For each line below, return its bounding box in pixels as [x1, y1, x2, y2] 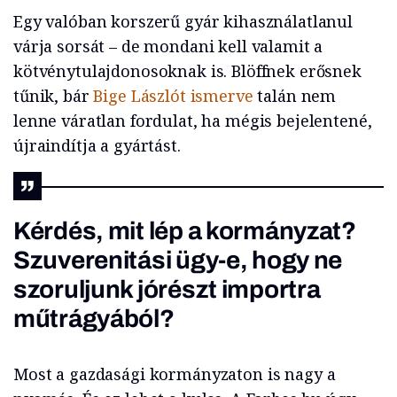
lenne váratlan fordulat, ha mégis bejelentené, [13, 110, 372, 132]
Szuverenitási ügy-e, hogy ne [13, 246, 343, 275]
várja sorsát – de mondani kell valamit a [13, 35, 323, 58]
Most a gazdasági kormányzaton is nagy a [13, 363, 336, 385]
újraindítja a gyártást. [13, 135, 181, 157]
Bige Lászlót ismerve [93, 85, 258, 107]
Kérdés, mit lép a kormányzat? [13, 217, 356, 245]
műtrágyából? [13, 305, 175, 333]
